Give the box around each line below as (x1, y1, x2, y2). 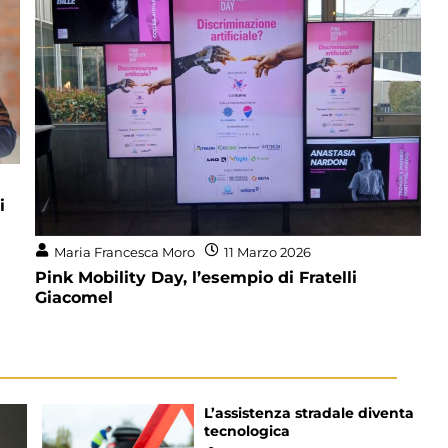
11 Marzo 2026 (223, 243, 311, 260)
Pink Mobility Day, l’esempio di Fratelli (34, 268, 357, 288)
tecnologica (203, 422, 290, 441)
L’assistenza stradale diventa (203, 404, 414, 423)
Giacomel (34, 288, 113, 308)
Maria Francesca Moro (53, 243, 195, 260)
